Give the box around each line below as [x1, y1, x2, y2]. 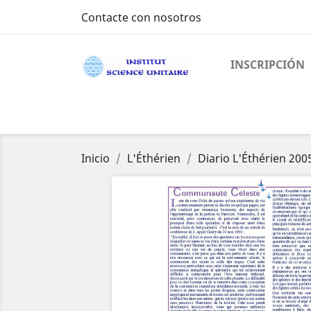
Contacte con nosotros [81, 10, 201, 25]
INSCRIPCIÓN [230, 57, 305, 72]
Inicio [81, 151, 110, 166]
